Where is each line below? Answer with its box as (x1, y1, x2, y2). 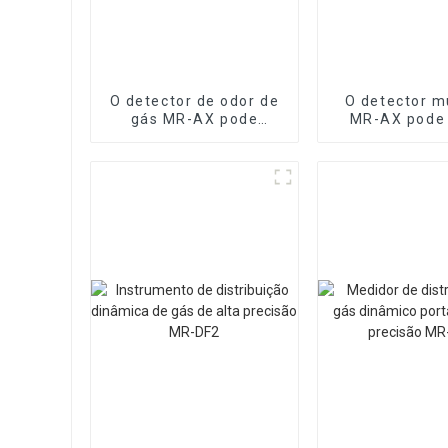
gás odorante (143, 146, 246, 163)
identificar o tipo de (117, 128, 272, 145)
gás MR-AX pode (130, 110, 259, 127)
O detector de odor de (109, 92, 280, 109)
